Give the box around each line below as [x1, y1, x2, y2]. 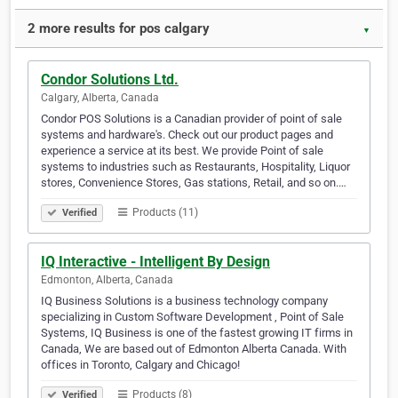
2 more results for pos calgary [28, 20, 210, 37]
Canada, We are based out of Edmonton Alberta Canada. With [41, 342, 346, 356]
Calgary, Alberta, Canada [41, 92, 159, 105]
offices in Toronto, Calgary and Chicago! [41, 358, 240, 372]
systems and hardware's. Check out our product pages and [41, 128, 333, 142]
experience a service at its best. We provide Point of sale [41, 144, 323, 158]
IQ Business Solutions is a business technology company [41, 294, 328, 308]
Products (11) [130, 206, 198, 219]
